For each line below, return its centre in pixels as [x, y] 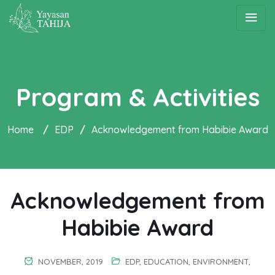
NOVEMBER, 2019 [69, 261]
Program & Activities [137, 97]
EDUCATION [166, 261]
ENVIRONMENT [221, 261]
